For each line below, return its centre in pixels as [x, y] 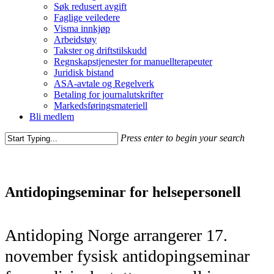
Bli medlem [52, 117]
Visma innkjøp [82, 28]
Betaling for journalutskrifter [109, 94]
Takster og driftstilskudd [100, 50]
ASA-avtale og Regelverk [104, 83]
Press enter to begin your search [183, 138]
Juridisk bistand [84, 72]
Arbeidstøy [75, 39]
